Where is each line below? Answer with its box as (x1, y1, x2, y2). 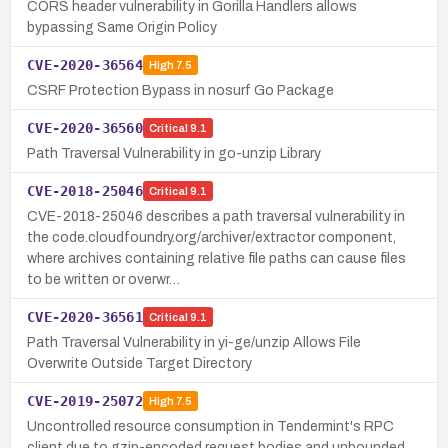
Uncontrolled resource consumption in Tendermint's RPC (27, 418, 394, 434)
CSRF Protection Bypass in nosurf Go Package (27, 82, 334, 98)
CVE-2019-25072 (27, 392, 143, 409)
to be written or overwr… (27, 271, 180, 287)
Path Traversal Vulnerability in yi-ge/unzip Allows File (27, 334, 361, 350)
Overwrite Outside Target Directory (27, 355, 252, 371)
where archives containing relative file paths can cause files (27, 250, 406, 266)
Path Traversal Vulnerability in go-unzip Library (27, 145, 321, 161)
